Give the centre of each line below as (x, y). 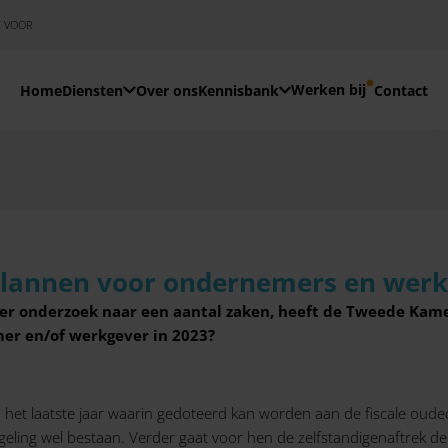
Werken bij (328, 89)
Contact (400, 90)
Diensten (93, 90)
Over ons (166, 90)
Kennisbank (238, 90)
